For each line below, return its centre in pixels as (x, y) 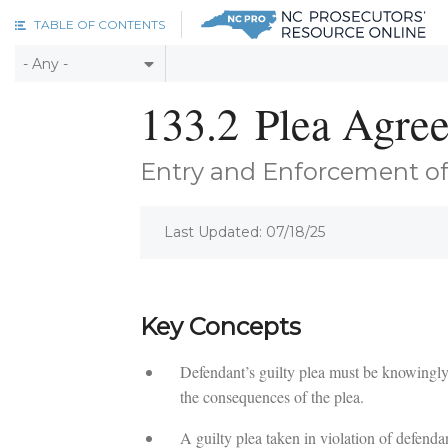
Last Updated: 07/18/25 (244, 232)
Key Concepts (220, 327)
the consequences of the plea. (271, 397)
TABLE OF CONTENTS (99, 24)
